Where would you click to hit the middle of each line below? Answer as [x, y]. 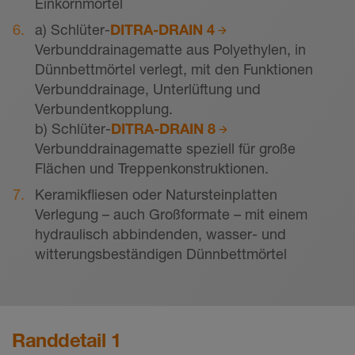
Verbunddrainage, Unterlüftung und [148, 89]
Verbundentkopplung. [104, 109]
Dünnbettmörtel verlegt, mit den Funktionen [174, 69]
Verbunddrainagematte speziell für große [165, 149]
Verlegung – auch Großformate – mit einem [171, 214]
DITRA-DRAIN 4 [162, 30]
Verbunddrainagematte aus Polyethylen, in [170, 50]
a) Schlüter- [73, 30]
